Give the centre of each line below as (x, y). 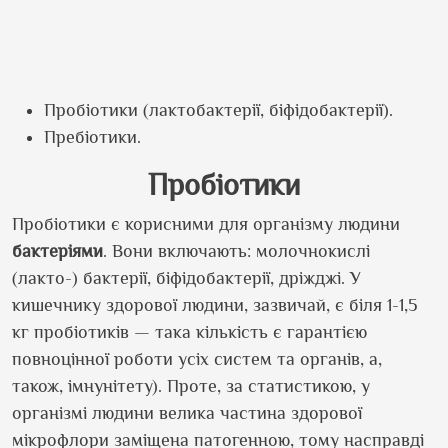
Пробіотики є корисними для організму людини (206, 224)
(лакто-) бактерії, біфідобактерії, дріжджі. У (186, 278)
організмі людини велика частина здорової (187, 413)
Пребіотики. (92, 137)
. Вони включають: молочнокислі (236, 251)
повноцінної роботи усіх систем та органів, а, (197, 359)
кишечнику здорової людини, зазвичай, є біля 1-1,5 (215, 305)
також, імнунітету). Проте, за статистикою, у (191, 386)
